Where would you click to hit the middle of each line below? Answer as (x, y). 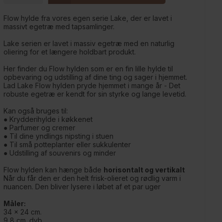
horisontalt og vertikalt (144, 170)
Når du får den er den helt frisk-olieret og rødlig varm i (92, 178)
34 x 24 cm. (22, 212)
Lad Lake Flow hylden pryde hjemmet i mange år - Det (92, 86)
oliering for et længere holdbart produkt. (69, 52)
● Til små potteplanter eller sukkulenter (67, 145)
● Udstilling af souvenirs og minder (59, 153)
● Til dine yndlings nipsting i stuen (58, 136)
